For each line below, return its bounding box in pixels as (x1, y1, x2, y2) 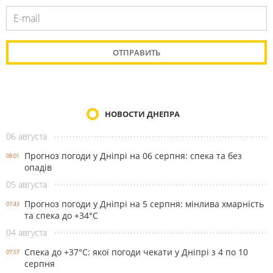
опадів (24, 161, 52, 174)
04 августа (6, 227, 47, 239)
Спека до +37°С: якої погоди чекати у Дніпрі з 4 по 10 (24, 246, 248, 258)
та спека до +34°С (24, 210, 98, 222)
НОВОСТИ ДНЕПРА (104, 108, 180, 120)
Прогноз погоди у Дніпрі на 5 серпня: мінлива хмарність (24, 198, 264, 210)
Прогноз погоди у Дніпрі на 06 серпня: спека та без (24, 150, 242, 162)
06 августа (6, 130, 47, 143)
